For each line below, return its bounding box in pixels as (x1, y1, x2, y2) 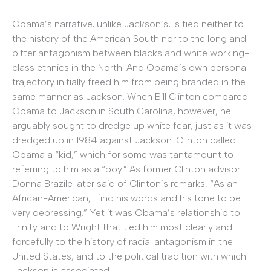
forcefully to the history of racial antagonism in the (12, 236, 233, 248)
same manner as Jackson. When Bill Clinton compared (12, 91, 248, 103)
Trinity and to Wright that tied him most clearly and (12, 221, 232, 233)
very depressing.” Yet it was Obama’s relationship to (12, 207, 240, 219)
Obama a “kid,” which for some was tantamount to (12, 149, 233, 161)
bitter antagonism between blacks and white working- (12, 47, 249, 59)
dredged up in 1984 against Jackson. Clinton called (12, 134, 236, 146)
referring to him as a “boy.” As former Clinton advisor (12, 163, 240, 175)
